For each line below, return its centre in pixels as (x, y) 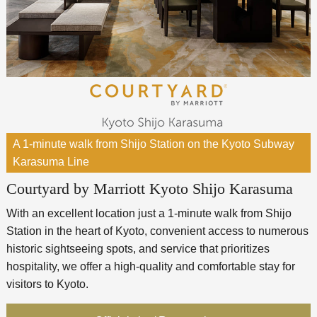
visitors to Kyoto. (47, 284)
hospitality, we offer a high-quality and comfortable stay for (150, 266)
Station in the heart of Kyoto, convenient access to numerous (157, 231)
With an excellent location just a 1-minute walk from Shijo (149, 213)
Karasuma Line (51, 161)
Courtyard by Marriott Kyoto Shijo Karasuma (149, 188)
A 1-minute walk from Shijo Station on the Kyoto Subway (153, 144)
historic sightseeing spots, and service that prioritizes (138, 248)
